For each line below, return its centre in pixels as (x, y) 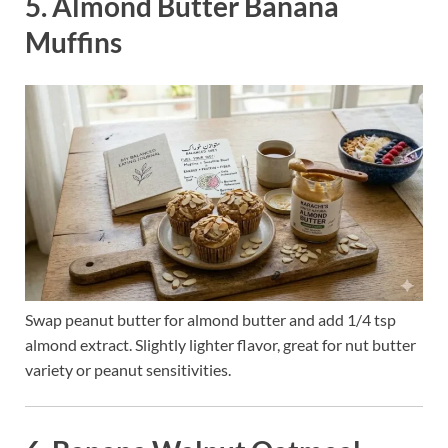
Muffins (73, 41)
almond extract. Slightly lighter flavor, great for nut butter (220, 345)
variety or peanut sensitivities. (128, 370)
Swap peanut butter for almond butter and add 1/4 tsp (210, 320)
